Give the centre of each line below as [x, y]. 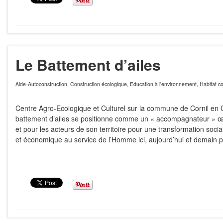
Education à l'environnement [163, 84]
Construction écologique [99, 84]
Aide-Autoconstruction [41, 84]
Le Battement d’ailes [88, 64]
